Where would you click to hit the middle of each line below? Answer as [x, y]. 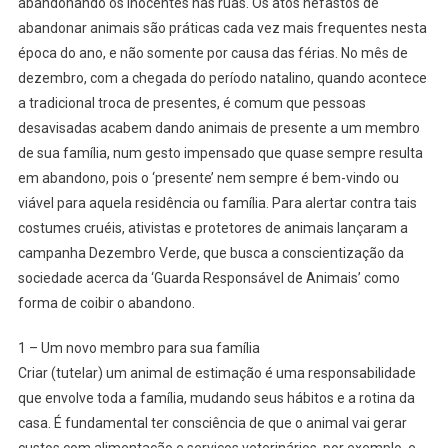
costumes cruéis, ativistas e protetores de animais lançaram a [212, 228]
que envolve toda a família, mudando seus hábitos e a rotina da [216, 398]
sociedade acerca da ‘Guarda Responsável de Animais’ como [208, 278]
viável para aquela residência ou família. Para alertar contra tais [217, 203]
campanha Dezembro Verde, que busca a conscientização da [210, 253]
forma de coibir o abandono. [106, 303]
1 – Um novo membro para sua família [138, 348]
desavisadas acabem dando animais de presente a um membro [218, 128]
